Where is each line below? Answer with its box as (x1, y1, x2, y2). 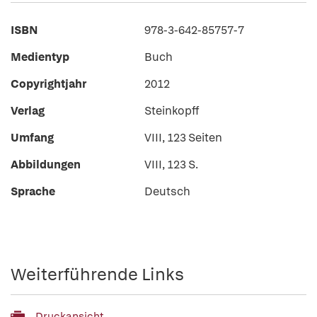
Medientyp (11, 50, 69, 64)
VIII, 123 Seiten (144, 130, 222, 145)
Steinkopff (144, 103, 199, 118)
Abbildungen (11, 157, 81, 172)
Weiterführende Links (11, 263, 184, 285)
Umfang (11, 130, 54, 145)
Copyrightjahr (11, 76, 86, 91)
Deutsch (144, 184, 190, 199)
